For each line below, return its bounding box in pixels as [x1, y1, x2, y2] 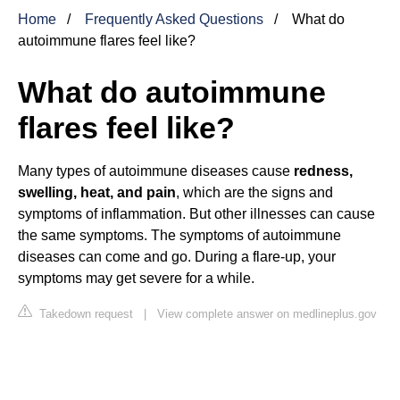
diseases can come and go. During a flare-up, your [18, 248, 336, 264]
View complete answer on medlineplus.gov [157, 306, 377, 321]
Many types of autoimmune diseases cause [18, 162, 294, 179]
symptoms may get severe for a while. [18, 270, 254, 286]
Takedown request [36, 306, 133, 321]
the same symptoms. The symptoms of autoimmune [18, 227, 341, 243]
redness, [294, 162, 353, 179]
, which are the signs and [176, 184, 333, 200]
